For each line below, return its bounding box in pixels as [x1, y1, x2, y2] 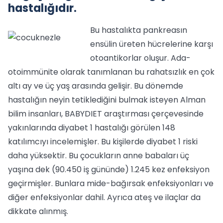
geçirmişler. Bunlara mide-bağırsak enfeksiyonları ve [8, 178, 214, 189]
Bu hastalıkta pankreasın [90, 24, 187, 36]
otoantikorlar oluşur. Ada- [90, 52, 191, 64]
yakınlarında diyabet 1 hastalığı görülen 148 [8, 122, 175, 133]
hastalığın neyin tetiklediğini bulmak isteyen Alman [8, 94, 206, 106]
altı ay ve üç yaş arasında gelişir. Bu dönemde [8, 80, 183, 92]
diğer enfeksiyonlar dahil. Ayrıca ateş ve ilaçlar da [8, 192, 201, 203]
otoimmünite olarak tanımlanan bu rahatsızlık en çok [8, 66, 215, 78]
